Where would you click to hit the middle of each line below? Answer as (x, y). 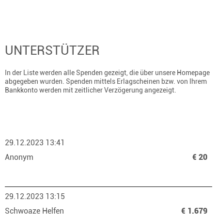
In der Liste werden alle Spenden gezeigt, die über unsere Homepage (107, 73)
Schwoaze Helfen (35, 211)
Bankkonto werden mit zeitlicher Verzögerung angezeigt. (91, 90)
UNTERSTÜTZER (52, 50)
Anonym (20, 157)
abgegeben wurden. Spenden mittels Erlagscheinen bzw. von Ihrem (106, 81)
